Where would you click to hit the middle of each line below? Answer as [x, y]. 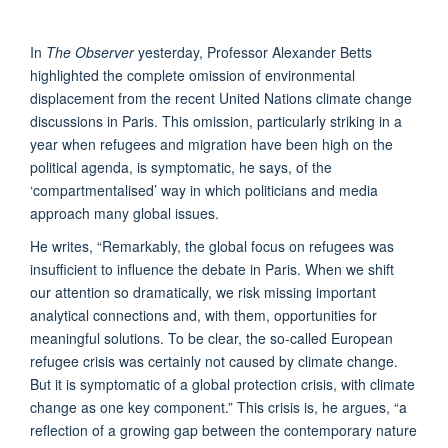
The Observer [90, 51]
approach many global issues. [124, 212]
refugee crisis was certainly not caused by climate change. [214, 360]
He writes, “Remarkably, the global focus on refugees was [212, 245]
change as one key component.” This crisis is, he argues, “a [218, 406]
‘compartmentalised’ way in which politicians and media [204, 189]
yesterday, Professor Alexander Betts [253, 51]
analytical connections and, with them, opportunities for [203, 314]
